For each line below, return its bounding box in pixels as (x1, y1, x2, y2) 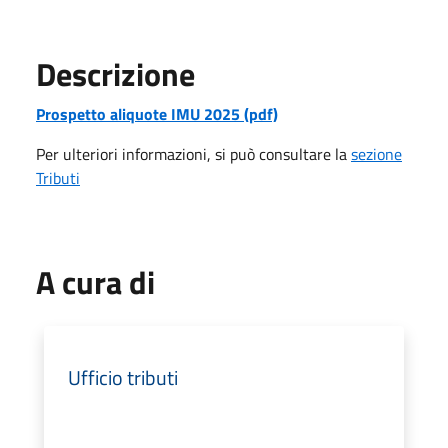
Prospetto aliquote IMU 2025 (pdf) (36, 101, 278, 126)
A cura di (36, 257, 155, 306)
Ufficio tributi (68, 361, 178, 393)
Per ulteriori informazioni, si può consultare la (36, 141, 351, 166)
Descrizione (36, 49, 195, 98)
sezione (351, 141, 402, 166)
